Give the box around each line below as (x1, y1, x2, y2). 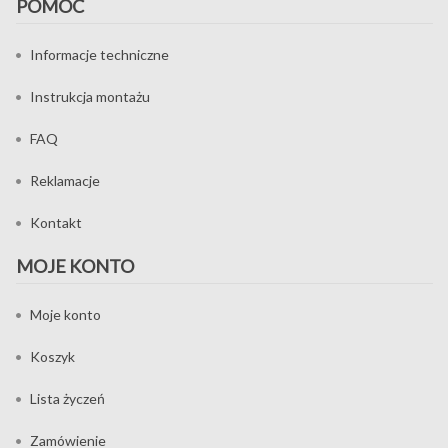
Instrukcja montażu (30, 87, 150, 105)
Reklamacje (30, 171, 100, 189)
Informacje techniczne (30, 45, 169, 63)
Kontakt (30, 213, 82, 231)
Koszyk (30, 347, 75, 365)
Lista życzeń (30, 389, 105, 407)
